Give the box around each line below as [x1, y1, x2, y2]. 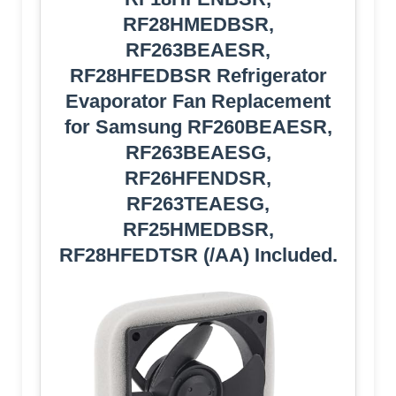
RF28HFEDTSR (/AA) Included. [58, 243, 338, 266]
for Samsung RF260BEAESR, [64, 115, 332, 138]
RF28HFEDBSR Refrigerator [69, 64, 327, 87]
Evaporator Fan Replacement [65, 89, 331, 112]
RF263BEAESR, [126, 38, 270, 61]
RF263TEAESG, [126, 192, 270, 215]
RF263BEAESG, [125, 141, 271, 164]
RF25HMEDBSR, [122, 217, 274, 240]
